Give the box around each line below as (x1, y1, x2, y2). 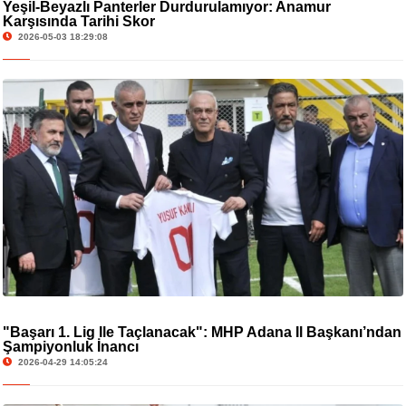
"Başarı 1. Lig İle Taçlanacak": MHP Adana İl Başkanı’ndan (2, 324, 401, 340)
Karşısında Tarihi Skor (2, 13, 155, 29)
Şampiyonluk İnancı (2, 338, 139, 354)
